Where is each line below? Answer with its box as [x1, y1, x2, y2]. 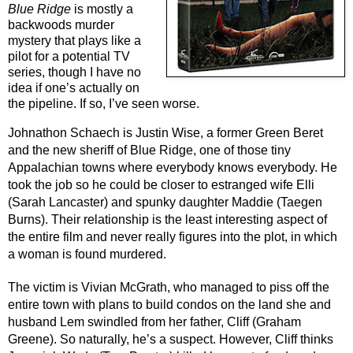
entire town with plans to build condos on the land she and [8, 297, 331, 311]
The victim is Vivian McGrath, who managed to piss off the [8, 280, 329, 294]
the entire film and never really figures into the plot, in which [8, 229, 337, 243]
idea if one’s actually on [8, 80, 139, 95]
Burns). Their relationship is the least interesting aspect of [8, 212, 327, 226]
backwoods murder [8, 17, 114, 32]
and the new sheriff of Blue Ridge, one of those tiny [8, 143, 291, 157]
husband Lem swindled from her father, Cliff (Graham [8, 314, 301, 329]
